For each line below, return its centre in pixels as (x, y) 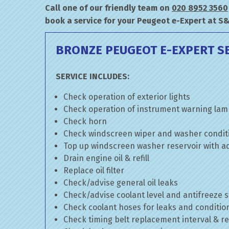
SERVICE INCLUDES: (93, 76)
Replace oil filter (94, 170)
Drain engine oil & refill (106, 158)
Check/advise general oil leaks (121, 183)
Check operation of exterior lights (127, 97)
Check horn (85, 121)
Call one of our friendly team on (108, 8)
